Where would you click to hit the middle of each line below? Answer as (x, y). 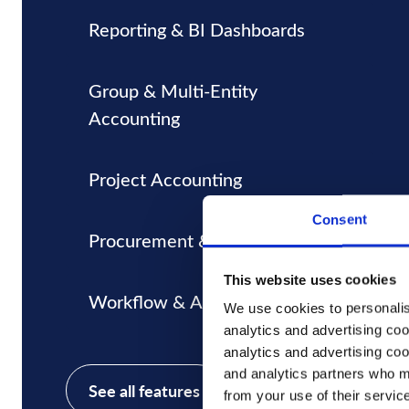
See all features (144, 390)
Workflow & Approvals (179, 301)
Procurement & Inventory (190, 240)
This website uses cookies (309, 279)
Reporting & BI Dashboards (197, 29)
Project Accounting (165, 178)
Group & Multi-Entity (173, 90)
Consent (340, 219)
